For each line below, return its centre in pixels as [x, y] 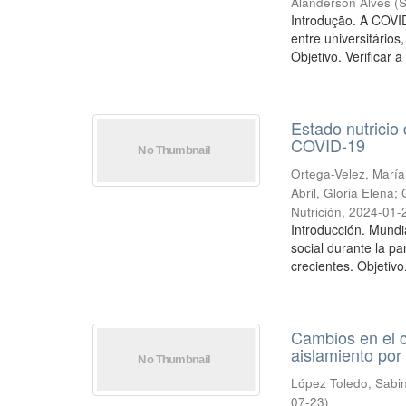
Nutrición [317, 212]
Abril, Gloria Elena [343, 193]
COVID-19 [329, 145]
